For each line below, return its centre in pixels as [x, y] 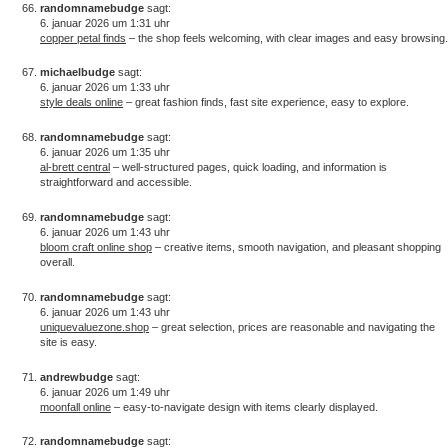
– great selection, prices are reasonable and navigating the [292, 326]
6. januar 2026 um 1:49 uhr [105, 391]
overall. [57, 261]
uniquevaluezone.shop [94, 326]
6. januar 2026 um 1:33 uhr [105, 87]
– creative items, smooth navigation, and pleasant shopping [296, 246]
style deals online [81, 102]
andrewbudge [76, 376]
